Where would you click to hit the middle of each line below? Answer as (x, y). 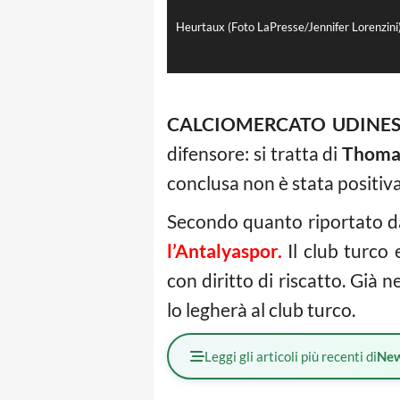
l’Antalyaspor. (225, 251)
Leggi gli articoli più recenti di (291, 357)
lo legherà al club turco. (261, 310)
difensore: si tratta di (255, 154)
